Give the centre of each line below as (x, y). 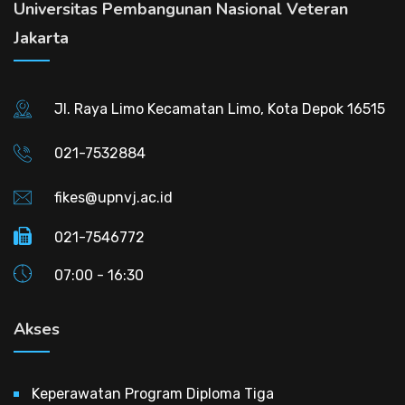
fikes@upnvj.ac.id (113, 198)
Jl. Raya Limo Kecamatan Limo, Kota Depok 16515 (220, 109)
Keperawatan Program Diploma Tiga (153, 394)
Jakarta (41, 38)
